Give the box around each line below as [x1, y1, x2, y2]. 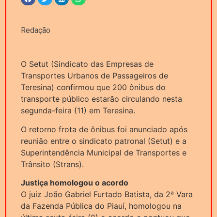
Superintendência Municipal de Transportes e [21, 147, 186, 157]
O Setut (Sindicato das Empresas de [21, 59, 154, 69]
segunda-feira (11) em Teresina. [21, 106, 135, 116]
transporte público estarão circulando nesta [21, 94, 182, 104]
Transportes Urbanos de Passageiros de [21, 71, 168, 81]
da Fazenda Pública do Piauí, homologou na [21, 201, 182, 211]
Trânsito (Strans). [21, 159, 84, 169]
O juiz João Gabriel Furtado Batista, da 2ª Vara [21, 189, 193, 200]
